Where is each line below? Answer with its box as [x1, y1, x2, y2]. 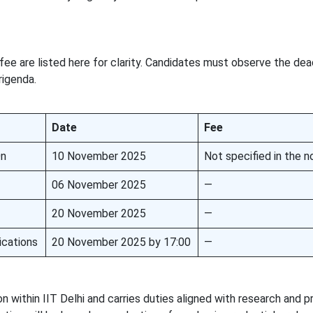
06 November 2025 [51, 178, 146, 191]
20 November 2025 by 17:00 [51, 235, 191, 249]
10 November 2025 [51, 150, 146, 163]
